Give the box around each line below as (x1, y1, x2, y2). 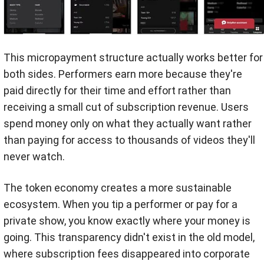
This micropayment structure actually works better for (4, 51, 263, 64)
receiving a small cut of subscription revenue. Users (4, 100, 249, 113)
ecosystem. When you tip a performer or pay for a (4, 197, 237, 210)
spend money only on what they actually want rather (4, 117, 252, 130)
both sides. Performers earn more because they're (4, 67, 242, 80)
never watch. (4, 150, 65, 163)
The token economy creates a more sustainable (4, 181, 232, 194)
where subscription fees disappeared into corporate (4, 247, 250, 260)
